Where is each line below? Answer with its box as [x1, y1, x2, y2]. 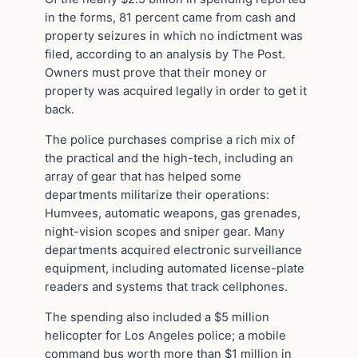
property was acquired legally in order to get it [45, 84, 307, 99]
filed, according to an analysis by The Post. [45, 47, 285, 62]
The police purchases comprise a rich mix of [45, 132, 295, 147]
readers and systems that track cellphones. [45, 279, 288, 294]
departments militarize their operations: [45, 187, 269, 202]
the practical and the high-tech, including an [45, 150, 293, 165]
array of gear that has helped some [45, 169, 241, 184]
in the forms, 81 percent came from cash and [45, 10, 296, 26]
